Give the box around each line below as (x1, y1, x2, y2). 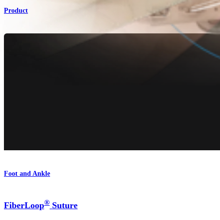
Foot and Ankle (4, 170, 50, 178)
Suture (50, 200, 78, 210)
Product (4, 6, 28, 14)
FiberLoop (4, 200, 44, 210)
